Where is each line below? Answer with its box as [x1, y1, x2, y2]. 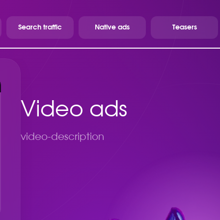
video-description [21, 132, 104, 142]
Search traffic [18, 24, 62, 31]
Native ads [95, 24, 130, 31]
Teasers [172, 24, 197, 31]
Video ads [21, 99, 127, 121]
